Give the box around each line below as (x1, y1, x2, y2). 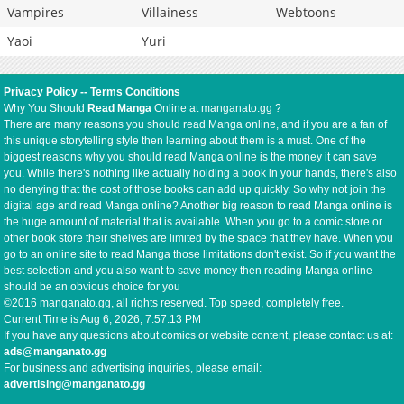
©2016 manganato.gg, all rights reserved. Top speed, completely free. (4, 297, 344, 310)
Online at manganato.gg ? (151, 102, 282, 115)
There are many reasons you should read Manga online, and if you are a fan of (4, 118, 388, 132)
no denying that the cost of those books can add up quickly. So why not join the (4, 183, 387, 197)
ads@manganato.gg (4, 345, 107, 359)
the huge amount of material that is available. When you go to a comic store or (4, 216, 383, 229)
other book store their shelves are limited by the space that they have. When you (4, 232, 394, 245)
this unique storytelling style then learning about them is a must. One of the (4, 134, 367, 148)
